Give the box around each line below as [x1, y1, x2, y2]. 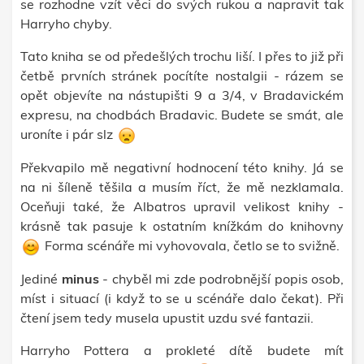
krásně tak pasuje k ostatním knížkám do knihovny [20, 218, 344, 235]
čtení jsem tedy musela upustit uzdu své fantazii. [20, 310, 314, 327]
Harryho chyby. [20, 15, 115, 32]
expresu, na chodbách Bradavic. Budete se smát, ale [20, 106, 344, 123]
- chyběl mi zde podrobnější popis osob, [102, 271, 344, 288]
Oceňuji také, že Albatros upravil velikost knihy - [20, 198, 344, 215]
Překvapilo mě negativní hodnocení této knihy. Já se [20, 159, 344, 176]
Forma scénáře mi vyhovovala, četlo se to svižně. [41, 237, 340, 254]
